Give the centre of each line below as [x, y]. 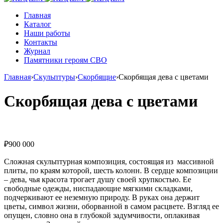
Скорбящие [97, 77]
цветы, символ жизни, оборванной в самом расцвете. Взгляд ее [111, 206]
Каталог [38, 24]
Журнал [37, 51]
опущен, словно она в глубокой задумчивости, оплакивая [102, 215]
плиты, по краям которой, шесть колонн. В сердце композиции [111, 170]
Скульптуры [54, 77]
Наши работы [47, 33]
